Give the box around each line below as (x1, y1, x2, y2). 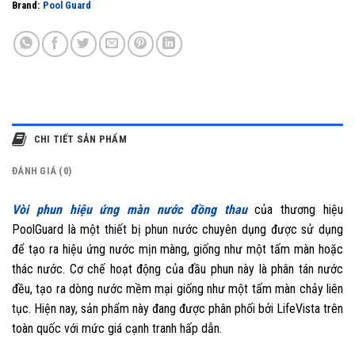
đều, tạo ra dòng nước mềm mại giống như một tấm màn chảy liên (12, 281, 343, 297)
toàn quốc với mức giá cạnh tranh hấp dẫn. (12, 321, 222, 337)
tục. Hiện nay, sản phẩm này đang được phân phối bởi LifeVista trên (12, 301, 343, 317)
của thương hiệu (246, 202, 344, 218)
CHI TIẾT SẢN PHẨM (31, 132, 127, 145)
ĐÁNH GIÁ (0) (12, 165, 72, 177)
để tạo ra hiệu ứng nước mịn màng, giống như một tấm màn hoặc (12, 242, 343, 258)
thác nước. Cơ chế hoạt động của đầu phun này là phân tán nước (12, 261, 343, 277)
